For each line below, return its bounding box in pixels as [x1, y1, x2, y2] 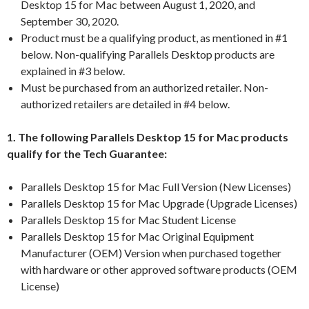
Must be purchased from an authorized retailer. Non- [21, 81, 268, 94]
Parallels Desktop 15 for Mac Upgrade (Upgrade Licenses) [21, 197, 297, 210]
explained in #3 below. [21, 64, 125, 77]
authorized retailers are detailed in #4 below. [21, 97, 230, 110]
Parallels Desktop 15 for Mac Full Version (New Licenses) [21, 180, 291, 193]
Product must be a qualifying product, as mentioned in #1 [21, 31, 288, 44]
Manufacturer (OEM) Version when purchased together [21, 246, 281, 259]
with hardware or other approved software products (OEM [21, 263, 297, 276]
